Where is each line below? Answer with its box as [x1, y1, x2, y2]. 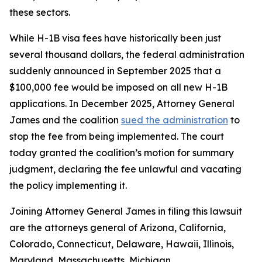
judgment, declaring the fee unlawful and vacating [9, 163, 242, 175]
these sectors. [9, 6, 77, 18]
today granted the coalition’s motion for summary [9, 147, 234, 158]
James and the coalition [9, 114, 121, 126]
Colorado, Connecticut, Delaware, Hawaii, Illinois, [9, 238, 234, 250]
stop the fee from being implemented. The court [9, 130, 224, 142]
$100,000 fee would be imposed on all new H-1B [9, 81, 227, 93]
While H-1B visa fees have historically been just [9, 32, 221, 44]
